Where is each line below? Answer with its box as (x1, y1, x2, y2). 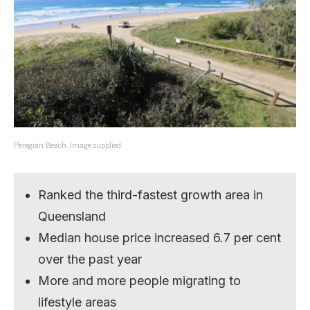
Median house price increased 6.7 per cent (38, 230, 282, 245)
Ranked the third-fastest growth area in (38, 187, 264, 202)
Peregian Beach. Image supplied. (14, 137, 122, 152)
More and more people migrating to (38, 273, 241, 288)
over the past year (38, 251, 143, 266)
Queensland (38, 208, 107, 224)
